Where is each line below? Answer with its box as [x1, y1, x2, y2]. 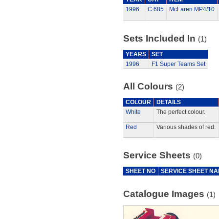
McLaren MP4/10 [169, 6, 215, 13]
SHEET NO [125, 168, 155, 175]
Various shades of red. [156, 124, 216, 131]
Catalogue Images [123, 189, 207, 199]
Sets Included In [123, 33, 198, 44]
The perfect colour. [156, 109, 205, 115]
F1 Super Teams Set [151, 61, 205, 67]
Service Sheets [123, 150, 193, 160]
